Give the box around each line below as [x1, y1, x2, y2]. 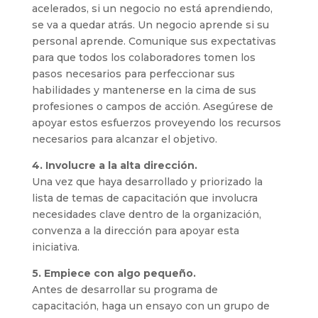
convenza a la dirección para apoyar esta [31, 224, 239, 237]
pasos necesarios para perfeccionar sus [31, 67, 235, 80]
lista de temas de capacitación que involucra [31, 192, 258, 204]
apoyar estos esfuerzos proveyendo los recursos [31, 116, 281, 129]
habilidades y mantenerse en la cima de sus [31, 84, 256, 97]
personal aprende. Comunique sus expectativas [31, 35, 276, 48]
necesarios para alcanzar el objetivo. [31, 133, 217, 146]
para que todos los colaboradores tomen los [31, 51, 256, 64]
